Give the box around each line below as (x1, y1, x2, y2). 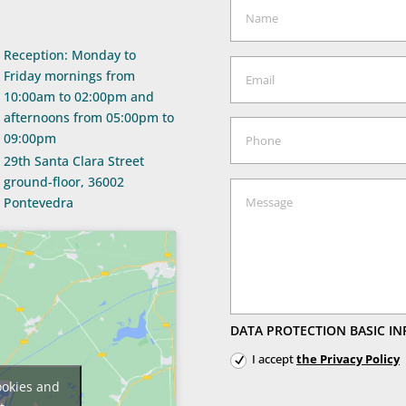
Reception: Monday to (3, 45, 136, 63)
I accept (252, 350, 296, 367)
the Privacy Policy (296, 350, 400, 367)
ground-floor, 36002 (3, 173, 124, 191)
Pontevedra (3, 194, 73, 212)
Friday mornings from (3, 66, 135, 84)
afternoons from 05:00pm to (3, 108, 174, 126)
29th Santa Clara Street (3, 152, 144, 170)
